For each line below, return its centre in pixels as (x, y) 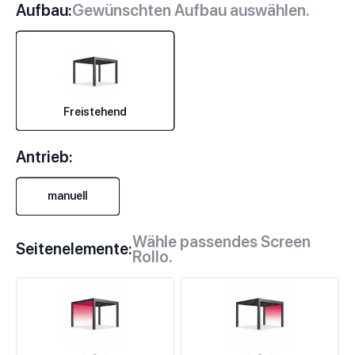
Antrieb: (44, 157)
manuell (68, 196)
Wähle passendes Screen (221, 241)
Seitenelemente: (74, 249)
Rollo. (153, 256)
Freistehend (95, 112)
